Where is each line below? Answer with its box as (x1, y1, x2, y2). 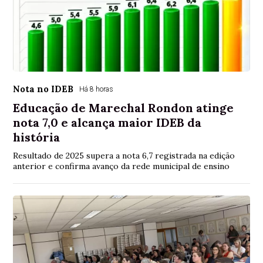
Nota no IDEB (13, 83, 74, 95)
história (13, 129, 60, 144)
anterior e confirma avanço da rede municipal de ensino (13, 160, 230, 171)
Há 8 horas (79, 85, 114, 93)
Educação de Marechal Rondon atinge (13, 100, 234, 115)
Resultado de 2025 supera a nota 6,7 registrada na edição (13, 150, 235, 161)
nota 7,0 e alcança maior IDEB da (13, 114, 202, 130)
